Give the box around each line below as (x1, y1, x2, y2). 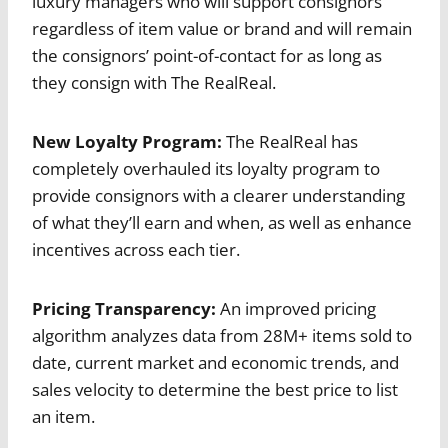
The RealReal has (222, 130, 358, 154)
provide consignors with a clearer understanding (32, 184, 405, 208)
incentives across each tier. (32, 238, 240, 262)
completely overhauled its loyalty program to (32, 157, 380, 181)
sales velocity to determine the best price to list (32, 378, 398, 402)
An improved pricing (216, 297, 376, 321)
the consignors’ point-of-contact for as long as (32, 44, 382, 68)
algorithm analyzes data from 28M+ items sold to (32, 324, 412, 348)
